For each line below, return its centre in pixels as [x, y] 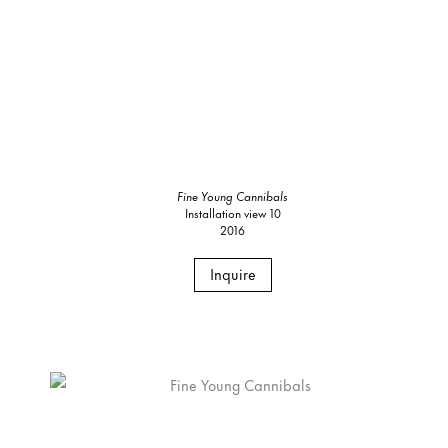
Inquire [232, 274]
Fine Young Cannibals [233, 196]
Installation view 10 [232, 213]
